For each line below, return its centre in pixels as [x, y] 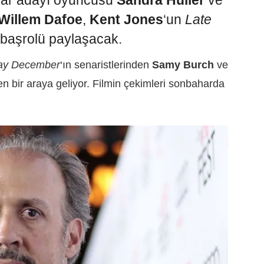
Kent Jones [126, 20]
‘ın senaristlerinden [106, 65]
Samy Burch [183, 65]
